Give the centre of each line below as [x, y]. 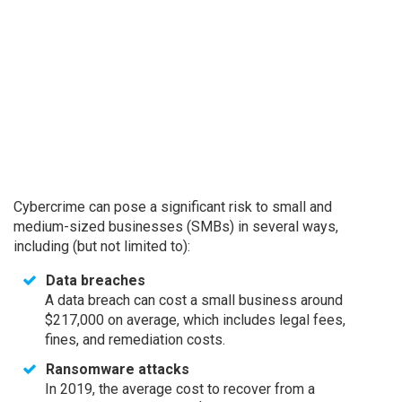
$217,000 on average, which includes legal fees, [195, 320]
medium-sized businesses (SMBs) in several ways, [176, 227]
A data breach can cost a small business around [194, 300]
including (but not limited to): [102, 246]
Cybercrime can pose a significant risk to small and [173, 207]
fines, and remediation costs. [135, 340]
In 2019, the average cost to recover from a [180, 389]
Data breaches [96, 280]
